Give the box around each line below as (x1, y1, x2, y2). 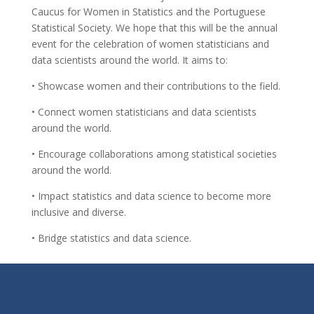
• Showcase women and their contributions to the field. (31, 79, 280, 93)
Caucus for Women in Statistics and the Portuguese (31, 5, 266, 18)
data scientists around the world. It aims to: (31, 53, 228, 67)
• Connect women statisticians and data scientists (31, 105, 257, 118)
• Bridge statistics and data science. (31, 231, 191, 245)
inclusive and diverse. (31, 205, 126, 219)
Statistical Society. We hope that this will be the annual (31, 21, 278, 34)
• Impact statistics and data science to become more (31, 189, 271, 203)
